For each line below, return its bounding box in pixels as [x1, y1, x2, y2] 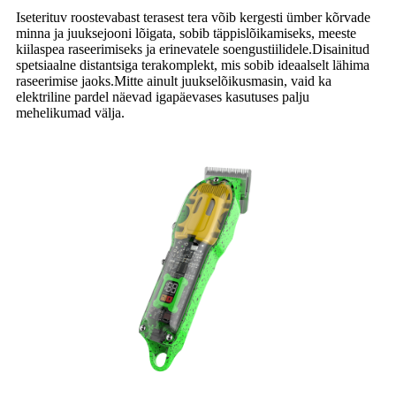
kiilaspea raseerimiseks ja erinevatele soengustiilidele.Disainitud [16, 41, 369, 57]
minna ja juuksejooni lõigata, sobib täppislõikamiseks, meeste [16, 25, 356, 41]
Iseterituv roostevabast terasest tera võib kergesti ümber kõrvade [16, 9, 370, 25]
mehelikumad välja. [16, 104, 125, 120]
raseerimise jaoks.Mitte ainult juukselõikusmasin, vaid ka [16, 72, 331, 88]
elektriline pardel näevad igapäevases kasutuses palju [16, 88, 309, 104]
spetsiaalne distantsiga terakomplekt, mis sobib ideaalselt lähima [16, 57, 369, 72]
